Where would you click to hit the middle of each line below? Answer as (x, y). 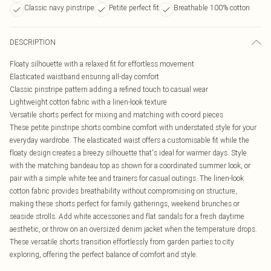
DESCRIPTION (33, 42)
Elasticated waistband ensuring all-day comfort (84, 77)
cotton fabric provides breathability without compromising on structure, (123, 191)
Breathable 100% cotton (212, 8)
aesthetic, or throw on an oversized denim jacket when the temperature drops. (133, 229)
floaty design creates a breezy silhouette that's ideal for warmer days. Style (128, 153)
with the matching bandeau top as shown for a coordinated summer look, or (130, 165)
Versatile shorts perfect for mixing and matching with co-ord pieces (116, 115)
